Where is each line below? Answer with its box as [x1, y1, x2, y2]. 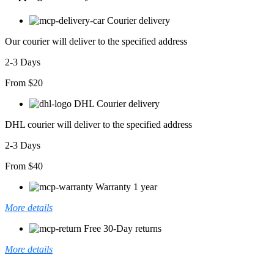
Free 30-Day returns [84, 223, 161, 234]
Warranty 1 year [95, 181, 157, 192]
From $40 [5, 160, 43, 171]
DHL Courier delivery [74, 98, 160, 109]
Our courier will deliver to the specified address [5, 35, 187, 46]
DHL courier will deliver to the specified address [5, 119, 192, 130]
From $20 [5, 77, 43, 88]
